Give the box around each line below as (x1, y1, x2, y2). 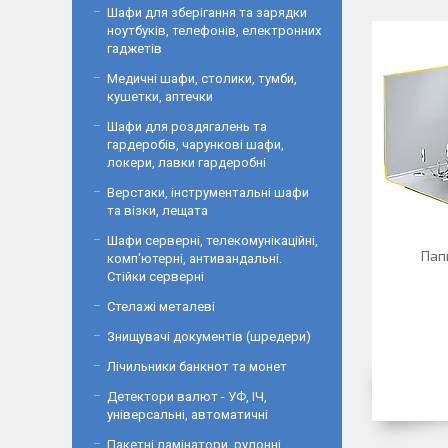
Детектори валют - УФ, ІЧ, (107, 389, 267, 404)
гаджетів (107, 41, 162, 56)
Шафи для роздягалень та (107, 119, 267, 134)
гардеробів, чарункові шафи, (107, 137, 284, 152)
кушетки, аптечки (107, 89, 213, 104)
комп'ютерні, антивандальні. (107, 251, 282, 266)
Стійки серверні (107, 269, 204, 284)
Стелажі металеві (107, 299, 215, 314)
